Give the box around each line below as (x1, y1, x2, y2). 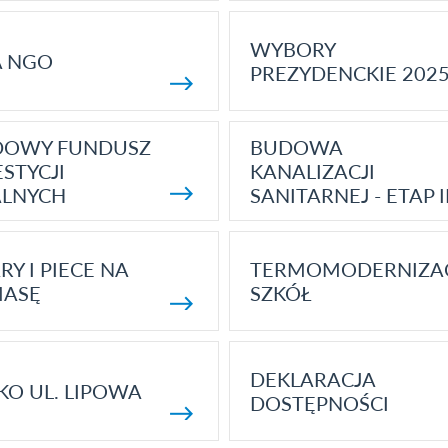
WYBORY (249, 37, 335, 61)
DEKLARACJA (249, 367, 375, 391)
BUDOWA (249, 135, 342, 159)
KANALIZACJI (249, 159, 375, 183)
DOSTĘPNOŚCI (249, 391, 389, 415)
